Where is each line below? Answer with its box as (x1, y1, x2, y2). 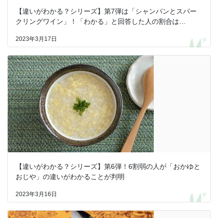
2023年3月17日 (16, 35, 57, 42)
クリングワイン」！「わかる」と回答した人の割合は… (16, 17, 186, 25)
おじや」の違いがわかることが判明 (16, 172, 125, 181)
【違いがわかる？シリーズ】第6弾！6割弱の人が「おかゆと (16, 162, 200, 170)
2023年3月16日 (16, 190, 57, 197)
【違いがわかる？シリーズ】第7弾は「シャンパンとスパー (16, 7, 197, 15)
